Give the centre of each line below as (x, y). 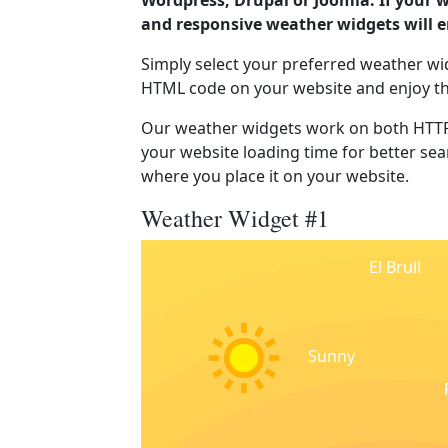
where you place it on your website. (275, 176)
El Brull (394, 267)
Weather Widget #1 (235, 218)
